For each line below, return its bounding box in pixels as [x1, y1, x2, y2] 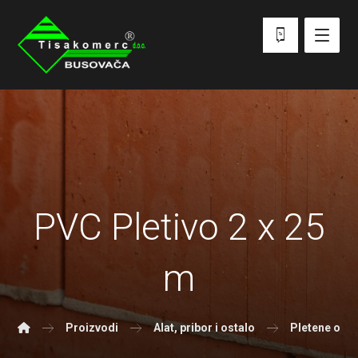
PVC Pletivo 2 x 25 [33, 205, 325, 249]
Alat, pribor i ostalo [153, 321, 256, 334]
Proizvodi [66, 321, 119, 334]
